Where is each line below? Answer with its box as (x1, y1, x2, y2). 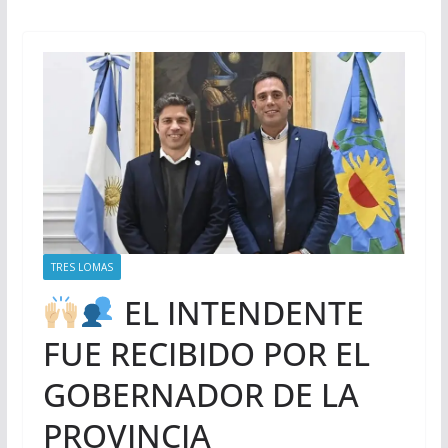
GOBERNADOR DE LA (42, 372, 359, 416)
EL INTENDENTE (115, 290, 364, 334)
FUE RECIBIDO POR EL (42, 331, 370, 375)
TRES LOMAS (50, 259, 113, 274)
